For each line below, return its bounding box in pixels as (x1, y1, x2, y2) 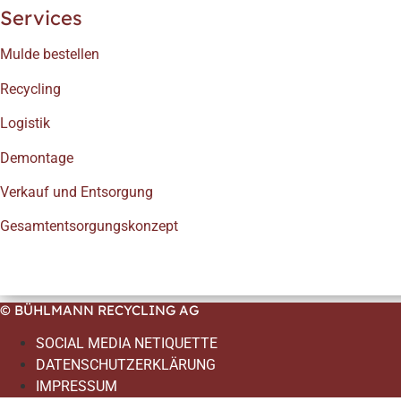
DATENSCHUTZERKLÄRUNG (36, 355, 216, 373)
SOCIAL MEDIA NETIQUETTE (36, 334, 218, 352)
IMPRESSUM (36, 377, 117, 395)
